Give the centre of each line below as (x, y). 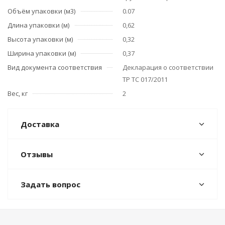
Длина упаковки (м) (38, 25)
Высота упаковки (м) (40, 39)
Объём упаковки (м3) (41, 11)
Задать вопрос (50, 184)
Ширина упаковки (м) (42, 53)
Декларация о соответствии (168, 67)
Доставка (40, 124)
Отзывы (37, 154)
